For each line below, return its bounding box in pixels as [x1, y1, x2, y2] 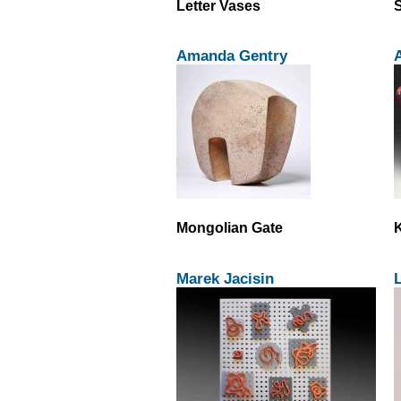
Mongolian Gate [176, 219, 283, 236]
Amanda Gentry [176, 47, 287, 65]
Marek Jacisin [176, 269, 274, 287]
